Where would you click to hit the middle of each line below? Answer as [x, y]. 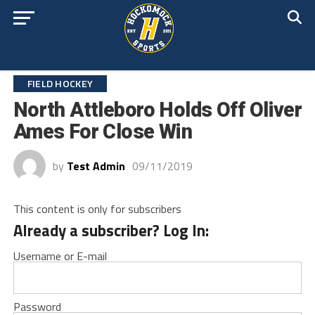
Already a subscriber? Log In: [111, 231]
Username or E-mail [60, 256]
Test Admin [96, 166]
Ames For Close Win [103, 131]
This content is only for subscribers [97, 209]
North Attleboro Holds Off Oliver [157, 110]
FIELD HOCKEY [60, 84]
